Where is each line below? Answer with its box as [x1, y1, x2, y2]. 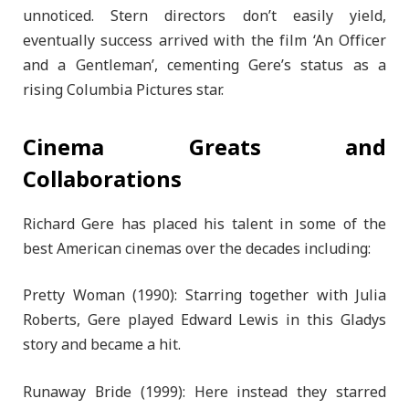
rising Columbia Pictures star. [23, 74, 224, 106]
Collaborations [23, 157, 182, 204]
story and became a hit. [23, 330, 181, 362]
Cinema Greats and [23, 125, 386, 173]
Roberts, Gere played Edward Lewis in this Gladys [23, 305, 386, 337]
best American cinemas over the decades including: [23, 233, 371, 265]
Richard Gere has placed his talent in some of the [23, 208, 386, 240]
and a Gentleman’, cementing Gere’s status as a [23, 49, 386, 81]
